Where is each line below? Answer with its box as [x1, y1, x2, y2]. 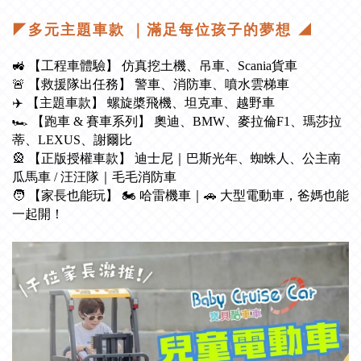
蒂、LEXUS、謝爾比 [12, 133, 135, 147]
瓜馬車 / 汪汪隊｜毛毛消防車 [12, 170, 180, 184]
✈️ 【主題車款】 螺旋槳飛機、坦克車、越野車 [12, 96, 278, 110]
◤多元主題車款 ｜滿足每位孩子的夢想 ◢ [12, 22, 313, 38]
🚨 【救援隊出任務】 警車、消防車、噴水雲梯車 [12, 77, 293, 91]
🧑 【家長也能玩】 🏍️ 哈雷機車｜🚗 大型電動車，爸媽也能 [12, 189, 349, 202]
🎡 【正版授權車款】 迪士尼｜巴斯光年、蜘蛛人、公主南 [12, 151, 341, 165]
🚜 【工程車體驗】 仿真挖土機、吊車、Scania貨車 [12, 59, 301, 73]
